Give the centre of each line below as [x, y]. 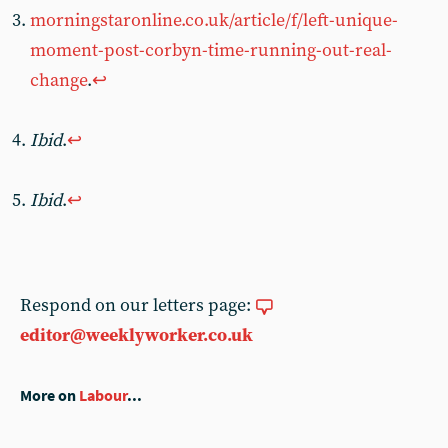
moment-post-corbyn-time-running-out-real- [211, 50]
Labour [103, 395]
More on [49, 395]
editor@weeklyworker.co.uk [136, 335]
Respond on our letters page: [137, 305]
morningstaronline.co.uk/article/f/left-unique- [214, 20]
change [58, 80]
